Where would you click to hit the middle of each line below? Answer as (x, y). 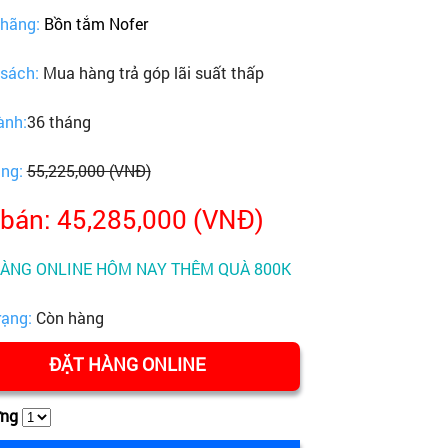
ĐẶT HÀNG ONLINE (127, 364)
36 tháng (58, 121)
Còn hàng (69, 317)
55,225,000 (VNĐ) (88, 170)
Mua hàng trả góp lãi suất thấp (153, 72)
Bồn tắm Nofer (93, 23)
